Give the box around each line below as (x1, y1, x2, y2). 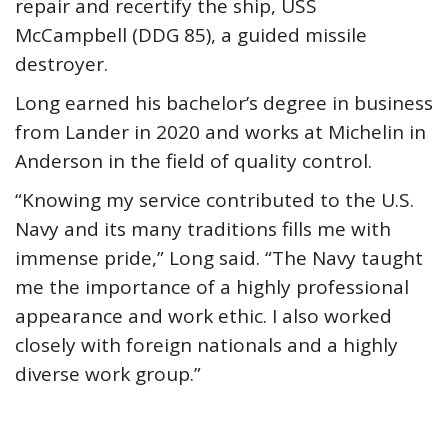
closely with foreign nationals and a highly (15, 332, 398, 358)
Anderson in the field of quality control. (15, 148, 372, 174)
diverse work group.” (15, 361, 201, 387)
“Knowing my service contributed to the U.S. (15, 187, 414, 213)
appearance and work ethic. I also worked (15, 303, 392, 329)
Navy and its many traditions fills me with (15, 216, 391, 242)
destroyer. (15, 51, 108, 77)
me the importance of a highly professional (15, 274, 409, 300)
